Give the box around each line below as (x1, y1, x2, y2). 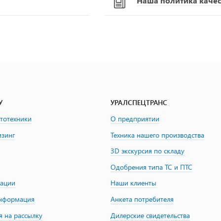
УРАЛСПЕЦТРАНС (110, 98, 167, 107)
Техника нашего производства (110, 130, 204, 140)
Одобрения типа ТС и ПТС (110, 162, 192, 172)
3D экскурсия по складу (110, 146, 184, 156)
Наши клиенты (110, 178, 156, 188)
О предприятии (110, 114, 159, 123)
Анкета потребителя (110, 194, 174, 204)
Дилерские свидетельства (110, 210, 190, 220)
